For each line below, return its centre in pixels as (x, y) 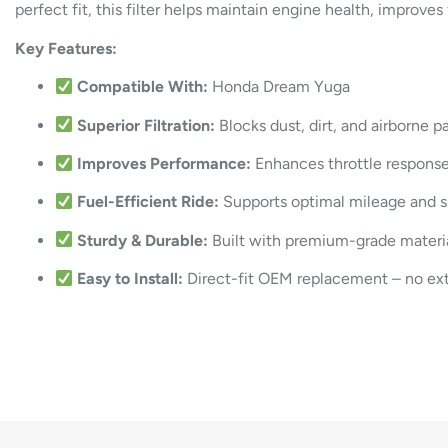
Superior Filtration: (146, 125)
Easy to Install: (130, 279)
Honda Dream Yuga (279, 87)
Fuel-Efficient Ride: (148, 202)
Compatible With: (143, 87)
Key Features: (66, 48)
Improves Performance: (164, 163)
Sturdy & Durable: (143, 240)
